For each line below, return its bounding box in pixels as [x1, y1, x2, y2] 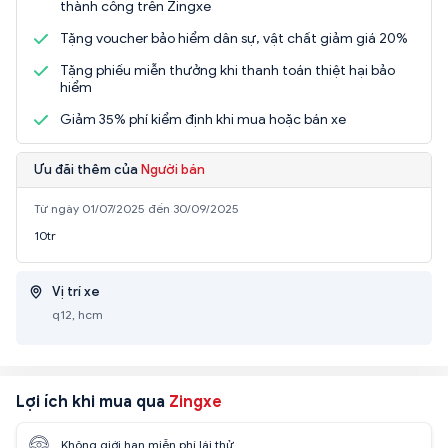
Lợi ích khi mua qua [16, 391, 169, 412]
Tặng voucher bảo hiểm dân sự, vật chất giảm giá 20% [60, 29, 408, 47]
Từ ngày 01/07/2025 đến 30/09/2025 [34, 200, 239, 216]
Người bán [141, 160, 205, 178]
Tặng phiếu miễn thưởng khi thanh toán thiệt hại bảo [60, 61, 395, 79]
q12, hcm [52, 306, 103, 322]
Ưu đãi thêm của [34, 160, 141, 178]
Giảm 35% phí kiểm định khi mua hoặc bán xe [60, 110, 346, 128]
